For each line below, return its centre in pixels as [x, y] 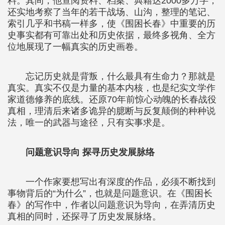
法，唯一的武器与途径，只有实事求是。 [89, 123]
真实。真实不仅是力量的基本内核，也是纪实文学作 [111, 88]
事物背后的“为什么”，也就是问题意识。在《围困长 [110, 193]
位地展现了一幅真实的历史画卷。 [75, 47]
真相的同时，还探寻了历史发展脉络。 [84, 216]
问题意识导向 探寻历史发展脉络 [90, 152]
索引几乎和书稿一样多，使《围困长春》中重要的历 [111, 24]
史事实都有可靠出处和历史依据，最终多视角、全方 [111, 35]
